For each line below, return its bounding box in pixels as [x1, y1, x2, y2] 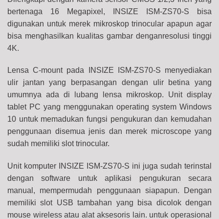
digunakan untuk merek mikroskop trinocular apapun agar [7, 19, 212, 28]
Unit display [168, 90, 212, 99]
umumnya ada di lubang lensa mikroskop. [7, 90, 168, 99]
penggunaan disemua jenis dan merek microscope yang [7, 127, 212, 136]
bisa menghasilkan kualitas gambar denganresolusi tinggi [7, 31, 212, 40]
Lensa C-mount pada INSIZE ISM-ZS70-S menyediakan [7, 66, 212, 75]
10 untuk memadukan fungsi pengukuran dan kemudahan [7, 115, 212, 124]
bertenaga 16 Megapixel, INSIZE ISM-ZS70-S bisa [7, 7, 212, 16]
